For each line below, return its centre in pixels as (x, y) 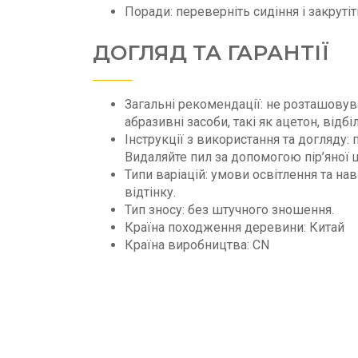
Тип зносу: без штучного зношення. (229, 210)
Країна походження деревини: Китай (235, 228)
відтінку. (150, 193)
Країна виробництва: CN (197, 245)
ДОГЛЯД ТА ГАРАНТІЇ (211, 53)
